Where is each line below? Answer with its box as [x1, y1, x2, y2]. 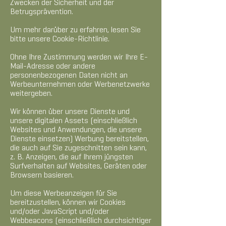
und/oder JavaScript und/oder [10, 208, 109, 215]
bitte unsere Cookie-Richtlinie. [10, 36, 109, 43]
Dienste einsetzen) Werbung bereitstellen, [10, 136, 149, 143]
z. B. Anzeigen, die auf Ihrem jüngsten [10, 154, 133, 161]
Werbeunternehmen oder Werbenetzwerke [10, 81, 150, 88]
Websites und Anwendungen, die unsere [10, 127, 142, 134]
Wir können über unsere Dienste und [10, 108, 130, 116]
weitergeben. [10, 90, 52, 97]
